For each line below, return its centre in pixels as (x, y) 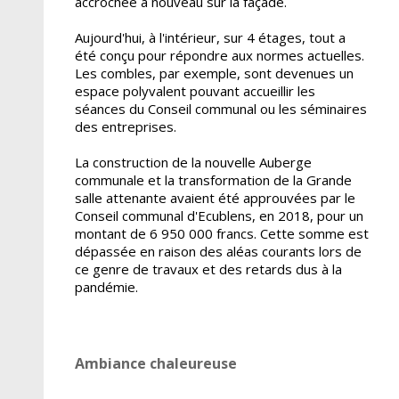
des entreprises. (125, 126)
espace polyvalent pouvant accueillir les (195, 90)
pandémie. (106, 286)
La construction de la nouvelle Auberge (193, 162)
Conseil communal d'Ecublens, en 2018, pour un (219, 215)
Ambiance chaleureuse (155, 363)
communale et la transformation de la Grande (213, 179)
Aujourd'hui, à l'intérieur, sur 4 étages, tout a (210, 37)
